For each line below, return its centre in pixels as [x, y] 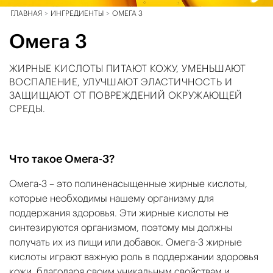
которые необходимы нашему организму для [112, 198]
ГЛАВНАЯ [26, 13]
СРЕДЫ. [27, 108]
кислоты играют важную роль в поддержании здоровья [134, 256]
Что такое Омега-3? [62, 158]
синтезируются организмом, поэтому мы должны [121, 227]
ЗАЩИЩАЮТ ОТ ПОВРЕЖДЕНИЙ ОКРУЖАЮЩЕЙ [126, 95]
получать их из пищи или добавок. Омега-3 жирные [126, 242]
